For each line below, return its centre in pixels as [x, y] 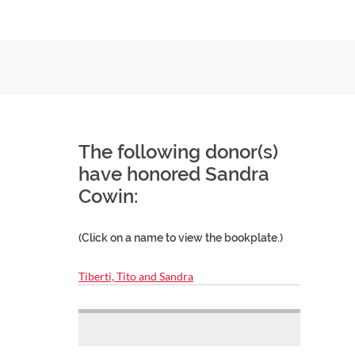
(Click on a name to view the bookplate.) [181, 238]
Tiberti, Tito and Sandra [136, 276]
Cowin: [108, 196]
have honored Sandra [174, 174]
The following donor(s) [178, 152]
